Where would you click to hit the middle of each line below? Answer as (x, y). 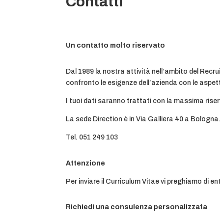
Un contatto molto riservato (116, 46)
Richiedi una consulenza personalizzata (137, 207)
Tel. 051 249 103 (92, 137)
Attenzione (86, 163)
